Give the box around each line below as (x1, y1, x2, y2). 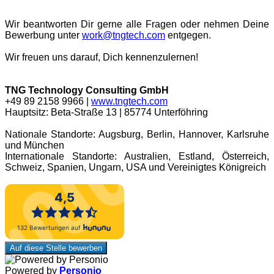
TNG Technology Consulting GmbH (5, 85, 169, 96)
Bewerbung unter (5, 30, 82, 41)
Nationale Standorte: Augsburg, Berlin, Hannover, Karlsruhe (5, 129, 269, 140)
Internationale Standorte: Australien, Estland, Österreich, (5, 151, 269, 162)
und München (5, 140, 64, 151)
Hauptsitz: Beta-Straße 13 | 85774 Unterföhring (5, 107, 208, 118)
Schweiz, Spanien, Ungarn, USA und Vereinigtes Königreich (5, 162, 266, 173)
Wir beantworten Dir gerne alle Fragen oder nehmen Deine (5, 19, 269, 30)
